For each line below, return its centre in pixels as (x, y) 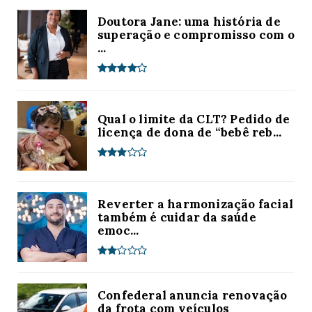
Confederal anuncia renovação (193, 295)
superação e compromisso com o (196, 34)
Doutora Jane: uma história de (189, 21)
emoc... (118, 230)
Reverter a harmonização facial (195, 204)
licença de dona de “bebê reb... (190, 133)
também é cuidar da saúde (177, 217)
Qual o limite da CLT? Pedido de (194, 119)
